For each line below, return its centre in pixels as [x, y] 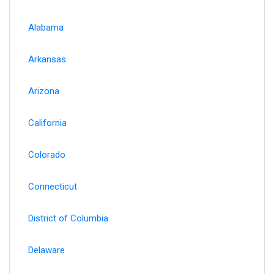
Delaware [46, 250]
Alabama [46, 27]
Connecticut [53, 186]
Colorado [47, 154]
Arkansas [47, 59]
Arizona [44, 91]
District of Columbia [68, 218]
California [47, 123]
